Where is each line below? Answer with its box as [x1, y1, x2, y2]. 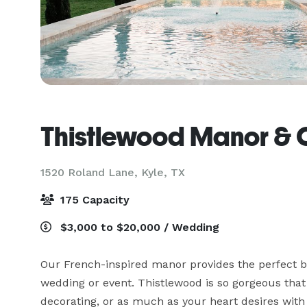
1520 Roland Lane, [40, 166, 141, 179]
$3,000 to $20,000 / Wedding [57, 221, 219, 234]
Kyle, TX [141, 166, 185, 179]
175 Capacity [57, 193, 130, 206]
